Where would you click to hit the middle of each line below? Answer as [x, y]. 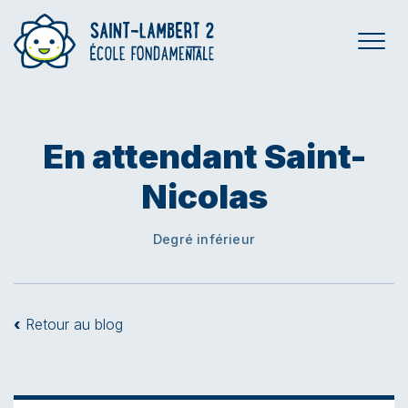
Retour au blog [72, 324]
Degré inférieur [204, 239]
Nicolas [204, 196]
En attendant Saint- [204, 156]
